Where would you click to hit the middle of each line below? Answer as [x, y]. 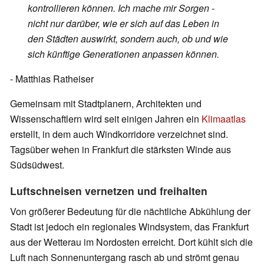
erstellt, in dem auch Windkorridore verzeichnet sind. [119, 134]
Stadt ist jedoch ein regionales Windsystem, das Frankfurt [129, 227]
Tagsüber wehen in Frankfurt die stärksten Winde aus [121, 150]
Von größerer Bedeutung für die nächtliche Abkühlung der [130, 212]
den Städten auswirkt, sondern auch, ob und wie [128, 39]
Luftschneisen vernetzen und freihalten [109, 191]
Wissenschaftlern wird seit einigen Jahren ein [106, 119]
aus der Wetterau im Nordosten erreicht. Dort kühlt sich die [131, 242]
